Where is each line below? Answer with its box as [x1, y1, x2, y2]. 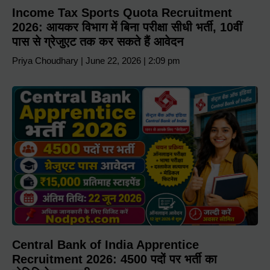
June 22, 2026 [83, 55, 143, 66]
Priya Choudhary [12, 55, 81, 66]
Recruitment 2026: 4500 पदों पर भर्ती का [12, 252, 217, 266]
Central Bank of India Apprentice [12, 237, 199, 251]
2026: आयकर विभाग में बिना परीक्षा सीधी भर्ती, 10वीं [12, 20, 242, 34]
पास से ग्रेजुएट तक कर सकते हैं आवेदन [12, 34, 183, 48]
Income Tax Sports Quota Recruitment [12, 5, 232, 19]
